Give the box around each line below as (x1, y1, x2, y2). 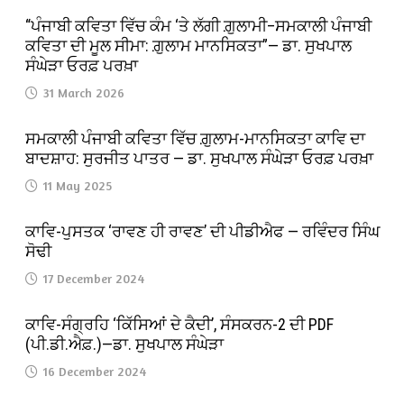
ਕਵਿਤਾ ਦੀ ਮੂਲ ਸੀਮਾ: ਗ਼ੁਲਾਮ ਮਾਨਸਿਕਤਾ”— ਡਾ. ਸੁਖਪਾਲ (25, 35, 353, 55)
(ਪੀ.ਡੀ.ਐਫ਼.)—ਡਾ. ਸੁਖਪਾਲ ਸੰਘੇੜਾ (25, 334, 225, 353)
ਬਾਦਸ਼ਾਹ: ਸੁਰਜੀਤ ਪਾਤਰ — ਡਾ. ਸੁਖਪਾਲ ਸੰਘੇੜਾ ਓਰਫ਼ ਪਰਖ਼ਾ (25, 148, 374, 168)
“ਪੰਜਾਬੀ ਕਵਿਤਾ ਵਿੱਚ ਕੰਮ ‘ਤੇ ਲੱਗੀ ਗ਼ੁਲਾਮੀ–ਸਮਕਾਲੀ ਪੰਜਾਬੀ (25, 15, 372, 35)
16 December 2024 (43, 363, 147, 379)
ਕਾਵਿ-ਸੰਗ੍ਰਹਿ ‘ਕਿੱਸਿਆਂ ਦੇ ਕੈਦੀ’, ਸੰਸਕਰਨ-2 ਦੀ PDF (25, 314, 335, 334)
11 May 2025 (43, 177, 113, 193)
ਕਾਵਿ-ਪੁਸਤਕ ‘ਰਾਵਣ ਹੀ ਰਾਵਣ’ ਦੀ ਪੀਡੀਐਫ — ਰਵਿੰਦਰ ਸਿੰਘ (25, 221, 381, 241)
